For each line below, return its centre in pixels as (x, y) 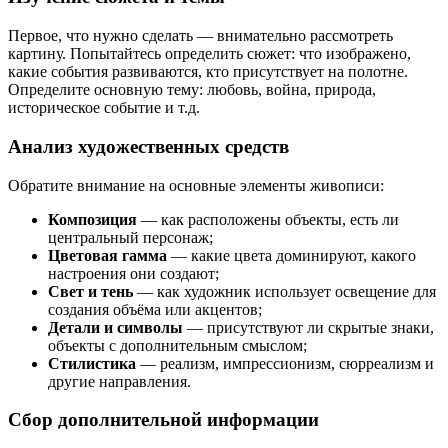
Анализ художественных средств (148, 146)
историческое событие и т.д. (104, 108)
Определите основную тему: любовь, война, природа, (192, 90)
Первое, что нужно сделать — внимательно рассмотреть (200, 36)
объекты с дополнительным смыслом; (177, 345)
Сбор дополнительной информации (163, 420)
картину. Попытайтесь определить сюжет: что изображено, (209, 54)
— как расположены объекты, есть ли (268, 219)
